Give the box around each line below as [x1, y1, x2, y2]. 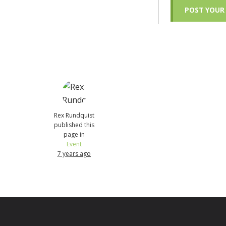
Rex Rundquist [54, 110, 95, 120]
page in [64, 130, 85, 139]
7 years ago [58, 149, 91, 158]
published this [54, 120, 95, 129]
